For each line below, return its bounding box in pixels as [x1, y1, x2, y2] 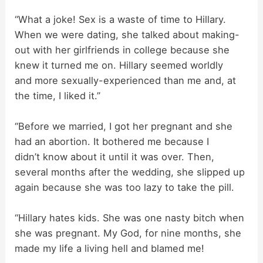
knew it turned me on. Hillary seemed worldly [15, 59, 224, 71]
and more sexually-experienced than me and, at [15, 74, 237, 86]
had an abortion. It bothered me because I [15, 135, 210, 147]
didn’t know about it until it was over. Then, [15, 150, 215, 163]
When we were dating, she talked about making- [15, 28, 240, 41]
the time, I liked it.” [15, 89, 101, 102]
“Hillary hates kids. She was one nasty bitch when [15, 212, 245, 224]
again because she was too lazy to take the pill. [15, 181, 235, 193]
